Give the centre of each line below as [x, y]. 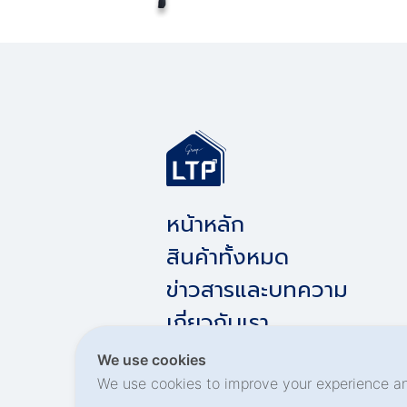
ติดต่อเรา [208, 356]
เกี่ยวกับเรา [218, 323]
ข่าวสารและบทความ [257, 290]
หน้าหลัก [205, 225]
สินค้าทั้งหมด [228, 258]
